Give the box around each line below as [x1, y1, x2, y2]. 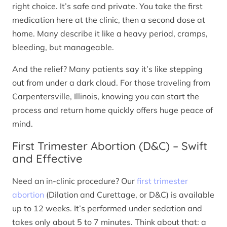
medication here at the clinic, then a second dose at [12, 14, 205, 25]
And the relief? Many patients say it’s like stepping [12, 63, 203, 74]
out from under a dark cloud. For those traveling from [12, 77, 210, 88]
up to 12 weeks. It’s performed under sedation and [12, 203, 202, 214]
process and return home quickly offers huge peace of [12, 104, 213, 115]
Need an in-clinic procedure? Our [12, 176, 137, 186]
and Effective [12, 151, 83, 166]
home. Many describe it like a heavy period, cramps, [12, 28, 208, 39]
